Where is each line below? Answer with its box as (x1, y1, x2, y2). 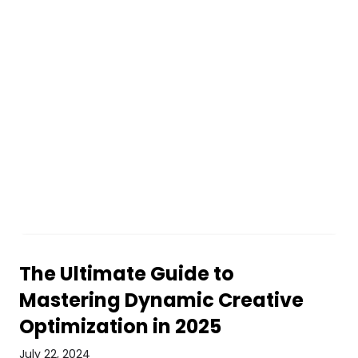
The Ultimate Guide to (18, 261, 234, 287)
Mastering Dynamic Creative (18, 287, 304, 313)
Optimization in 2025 (18, 313, 221, 340)
